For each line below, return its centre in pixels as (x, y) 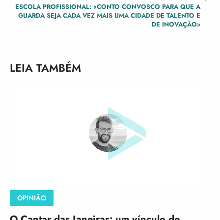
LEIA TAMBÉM (45, 68)
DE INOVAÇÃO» (176, 24)
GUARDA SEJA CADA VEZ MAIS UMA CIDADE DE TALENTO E (109, 15)
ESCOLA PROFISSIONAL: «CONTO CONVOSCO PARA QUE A (108, 7)
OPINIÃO (32, 198)
